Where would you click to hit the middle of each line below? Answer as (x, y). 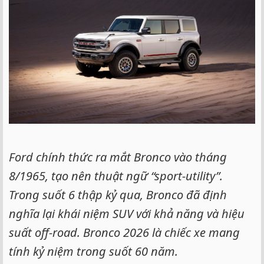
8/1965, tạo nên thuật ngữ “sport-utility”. (116, 176)
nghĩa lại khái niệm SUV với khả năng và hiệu (127, 214)
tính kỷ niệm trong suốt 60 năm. (93, 251)
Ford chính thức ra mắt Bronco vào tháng (118, 157)
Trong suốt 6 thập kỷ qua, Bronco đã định (118, 195)
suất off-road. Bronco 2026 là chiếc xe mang (124, 232)
